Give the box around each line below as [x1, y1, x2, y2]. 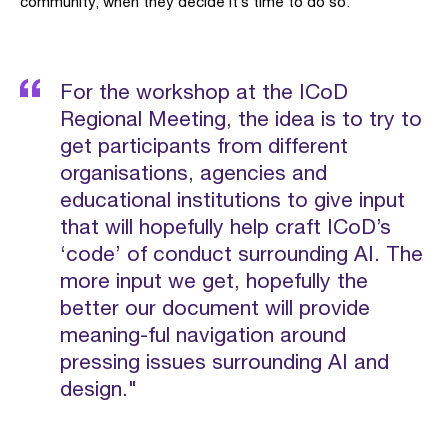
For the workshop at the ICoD [60, 79, 348, 103]
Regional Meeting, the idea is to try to [60, 106, 422, 130]
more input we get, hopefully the [60, 268, 368, 292]
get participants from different [60, 133, 348, 157]
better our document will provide [60, 295, 370, 319]
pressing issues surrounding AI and [60, 349, 389, 373]
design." [60, 376, 137, 400]
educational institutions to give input [60, 187, 405, 211]
